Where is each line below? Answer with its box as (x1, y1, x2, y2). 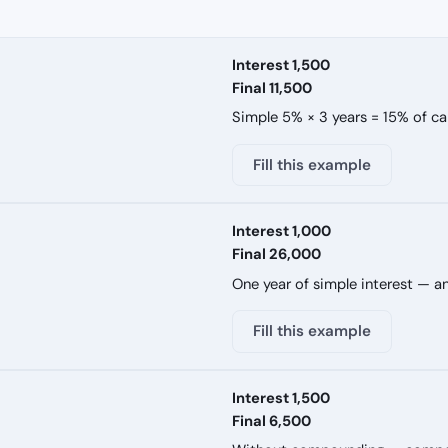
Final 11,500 (232, 77, 312, 98)
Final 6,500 (232, 410, 311, 431)
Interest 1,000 (232, 221, 331, 242)
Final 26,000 (232, 244, 321, 265)
